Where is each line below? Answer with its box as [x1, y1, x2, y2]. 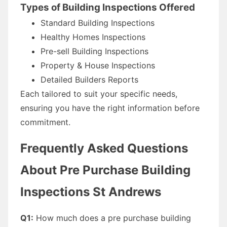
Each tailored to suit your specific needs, [20, 88, 177, 99]
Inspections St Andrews [20, 184, 161, 199]
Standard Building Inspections [41, 17, 155, 28]
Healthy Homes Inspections [41, 31, 145, 42]
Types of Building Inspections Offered [20, 1, 195, 13]
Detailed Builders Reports [41, 74, 138, 85]
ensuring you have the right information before [20, 102, 200, 113]
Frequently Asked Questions [20, 140, 188, 156]
